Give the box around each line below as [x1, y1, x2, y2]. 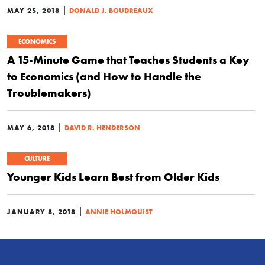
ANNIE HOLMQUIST [85, 207, 153, 216]
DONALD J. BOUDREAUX [69, 6, 153, 15]
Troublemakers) [7, 86, 91, 100]
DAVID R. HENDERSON [64, 123, 140, 132]
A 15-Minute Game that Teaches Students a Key [7, 53, 249, 67]
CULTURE [24, 154, 50, 163]
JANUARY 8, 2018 [7, 207, 76, 216]
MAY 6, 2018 [7, 123, 55, 132]
